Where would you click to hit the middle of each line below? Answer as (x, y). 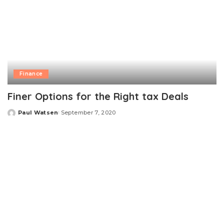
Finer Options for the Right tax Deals (98, 96)
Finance (31, 74)
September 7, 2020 (88, 113)
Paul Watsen (38, 113)
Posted (19, 116)
